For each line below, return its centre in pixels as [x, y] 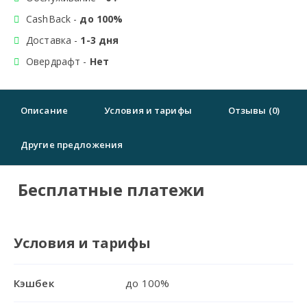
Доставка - [53, 40]
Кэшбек [34, 283]
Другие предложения [72, 145]
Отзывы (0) [254, 110]
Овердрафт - [58, 61]
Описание [44, 110]
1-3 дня [100, 40]
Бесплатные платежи [110, 189]
